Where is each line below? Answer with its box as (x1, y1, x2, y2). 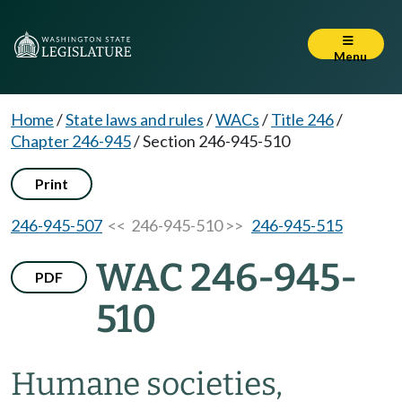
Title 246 (271, 109, 334, 129)
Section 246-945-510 (143, 131, 290, 151)
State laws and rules (66, 109, 204, 129)
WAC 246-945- (96, 255, 357, 301)
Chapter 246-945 (11, 131, 131, 151)
